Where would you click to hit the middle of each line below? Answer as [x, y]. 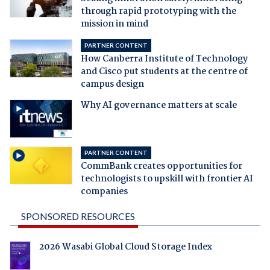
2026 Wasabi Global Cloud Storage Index [125, 247]
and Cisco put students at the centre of [164, 71]
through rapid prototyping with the [158, 11]
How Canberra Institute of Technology [164, 59]
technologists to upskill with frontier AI [167, 179]
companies [104, 191]
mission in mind [114, 24]
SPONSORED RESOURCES [78, 216]
